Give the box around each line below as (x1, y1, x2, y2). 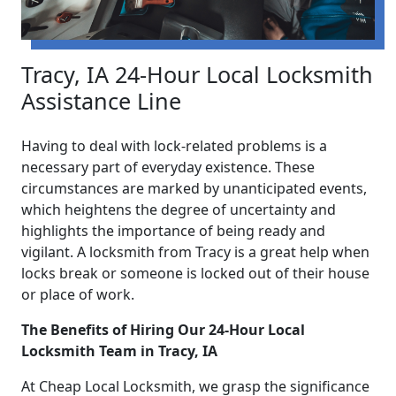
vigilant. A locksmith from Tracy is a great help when (21, 242, 369, 263)
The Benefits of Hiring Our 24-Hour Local (21, 320, 305, 340)
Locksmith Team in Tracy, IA (21, 341, 217, 362)
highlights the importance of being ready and (21, 221, 325, 241)
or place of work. (21, 285, 134, 305)
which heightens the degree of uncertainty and (21, 200, 336, 220)
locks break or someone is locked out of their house (21, 263, 369, 284)
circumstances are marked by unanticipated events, (21, 179, 367, 199)
